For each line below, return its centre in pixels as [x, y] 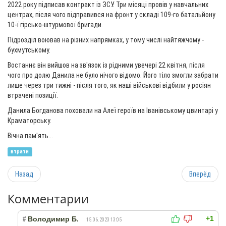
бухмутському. [29, 50]
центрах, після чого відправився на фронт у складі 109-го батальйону [111, 15]
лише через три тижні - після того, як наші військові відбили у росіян [109, 85]
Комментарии [48, 199]
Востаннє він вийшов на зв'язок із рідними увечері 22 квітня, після [106, 65]
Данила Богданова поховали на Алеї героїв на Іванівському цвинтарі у [113, 110]
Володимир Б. [53, 219]
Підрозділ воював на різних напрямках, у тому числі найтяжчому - [106, 40]
